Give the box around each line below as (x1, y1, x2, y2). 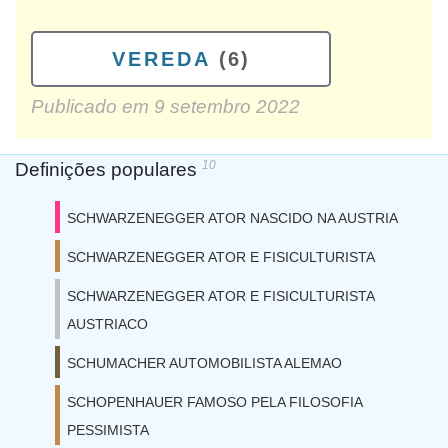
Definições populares (15, 159, 202, 180)
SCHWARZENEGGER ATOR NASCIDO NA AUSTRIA (67, 210, 398, 226)
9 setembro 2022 (154, 96, 300, 117)
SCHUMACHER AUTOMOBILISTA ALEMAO (67, 355, 342, 371)
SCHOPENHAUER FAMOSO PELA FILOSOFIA (67, 394, 362, 410)
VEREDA (112, 48, 210, 70)
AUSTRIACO (67, 316, 148, 332)
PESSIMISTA (67, 422, 149, 438)
